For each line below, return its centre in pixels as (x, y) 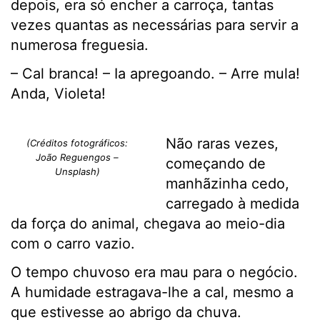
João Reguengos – (77, 157)
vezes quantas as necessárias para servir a (155, 25)
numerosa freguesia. (80, 45)
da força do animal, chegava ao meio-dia (148, 224)
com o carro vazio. (73, 244)
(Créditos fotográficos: (77, 143)
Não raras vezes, (222, 144)
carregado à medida (232, 204)
